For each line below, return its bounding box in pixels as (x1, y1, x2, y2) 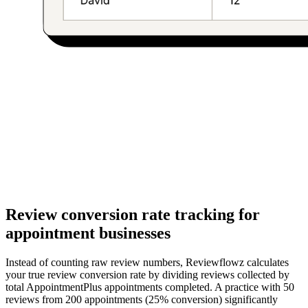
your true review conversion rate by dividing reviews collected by (5, 269, 289, 281)
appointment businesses (5, 224, 170, 243)
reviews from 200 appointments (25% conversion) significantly (5, 294, 278, 306)
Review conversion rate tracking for (5, 206, 260, 224)
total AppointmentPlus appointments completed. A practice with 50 (5, 281, 294, 294)
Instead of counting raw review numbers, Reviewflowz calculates (5, 256, 289, 269)
